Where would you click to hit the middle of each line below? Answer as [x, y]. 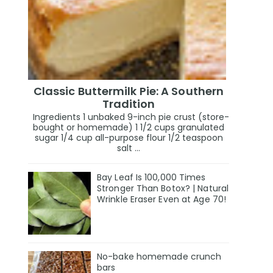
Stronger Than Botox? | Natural [163, 189]
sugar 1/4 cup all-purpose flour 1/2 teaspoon [129, 138]
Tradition [129, 104]
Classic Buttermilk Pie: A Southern [129, 91]
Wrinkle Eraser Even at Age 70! [162, 200]
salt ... [129, 148]
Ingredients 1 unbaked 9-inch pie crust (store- [129, 117]
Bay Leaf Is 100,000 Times [151, 178]
